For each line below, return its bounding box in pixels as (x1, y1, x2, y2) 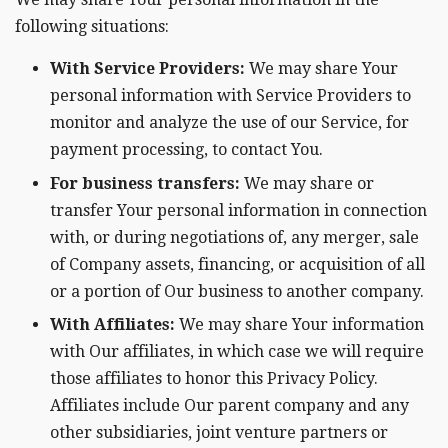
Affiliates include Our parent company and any (50, 396, 409, 416)
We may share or (240, 173, 374, 193)
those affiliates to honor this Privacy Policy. (50, 369, 378, 389)
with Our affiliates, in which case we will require (50, 342, 424, 362)
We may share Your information (175, 315, 424, 335)
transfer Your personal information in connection (50, 200, 427, 220)
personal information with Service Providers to (50, 86, 411, 106)
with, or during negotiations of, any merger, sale (50, 227, 419, 247)
